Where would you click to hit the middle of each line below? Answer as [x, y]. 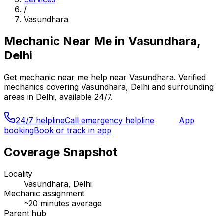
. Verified [190, 77]
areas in [20, 96]
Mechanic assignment [44, 193]
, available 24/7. [84, 96]
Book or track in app [73, 130]
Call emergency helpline [110, 120]
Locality [18, 174]
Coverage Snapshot [61, 152]
